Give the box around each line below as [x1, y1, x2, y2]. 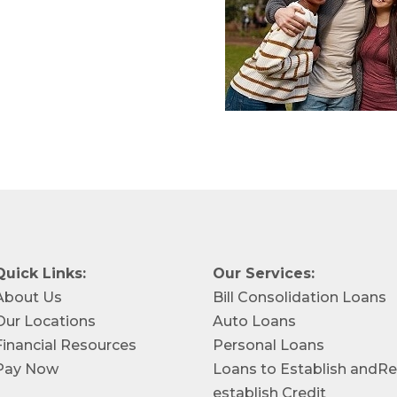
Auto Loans [213, 312, 297, 330]
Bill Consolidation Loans [213, 288, 387, 306]
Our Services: [213, 264, 315, 282]
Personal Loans [213, 336, 325, 354]
